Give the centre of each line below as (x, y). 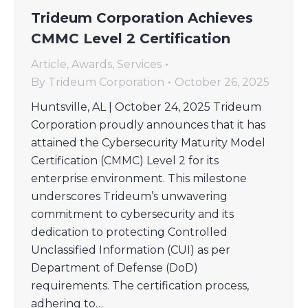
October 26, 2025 (222, 82)
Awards (92, 64)
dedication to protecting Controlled (129, 232)
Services (139, 64)
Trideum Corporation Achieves (142, 18)
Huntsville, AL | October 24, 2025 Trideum (146, 107)
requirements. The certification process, (140, 285)
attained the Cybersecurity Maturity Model (148, 142)
